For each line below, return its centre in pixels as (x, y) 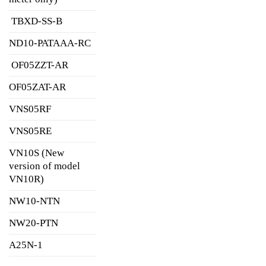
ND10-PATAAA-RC (50, 43)
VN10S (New (37, 153)
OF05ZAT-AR (37, 87)
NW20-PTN (35, 223)
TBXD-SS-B (36, 21)
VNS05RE (30, 131)
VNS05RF (30, 109)
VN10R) (26, 179)
